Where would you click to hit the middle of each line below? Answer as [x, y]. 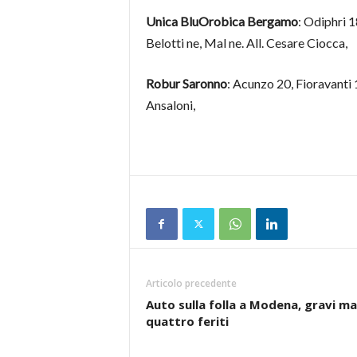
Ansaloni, [170, 105]
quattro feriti [187, 322]
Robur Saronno [186, 84]
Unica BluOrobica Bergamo [222, 22]
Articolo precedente [191, 284]
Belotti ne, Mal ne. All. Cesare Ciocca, [246, 43]
